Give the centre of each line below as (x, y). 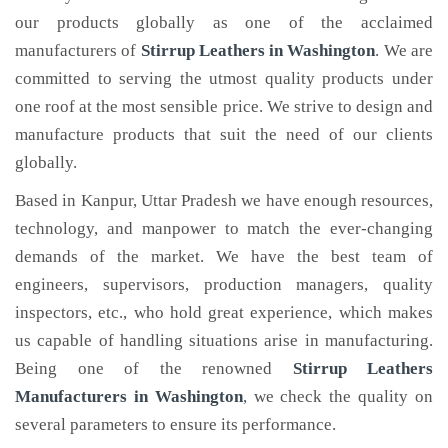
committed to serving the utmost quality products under (224, 78)
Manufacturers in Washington (129, 396)
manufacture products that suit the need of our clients (224, 134)
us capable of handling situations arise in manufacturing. (224, 340)
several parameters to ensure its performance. (175, 424)
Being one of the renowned (154, 368)
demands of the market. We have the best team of (224, 256)
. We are (404, 50)
